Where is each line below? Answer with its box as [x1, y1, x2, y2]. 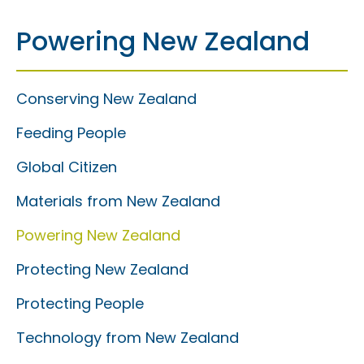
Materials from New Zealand [16, 191, 220, 211]
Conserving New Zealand [16, 89, 197, 109]
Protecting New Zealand [16, 259, 188, 279]
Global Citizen [16, 157, 117, 177]
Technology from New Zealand [16, 327, 239, 348]
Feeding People [16, 123, 126, 143]
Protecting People [16, 293, 144, 314]
